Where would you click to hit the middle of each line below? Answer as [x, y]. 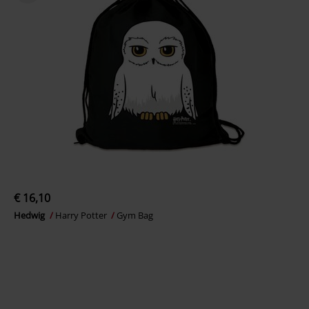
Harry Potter [82, 215]
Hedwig [30, 215]
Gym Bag [135, 215]
